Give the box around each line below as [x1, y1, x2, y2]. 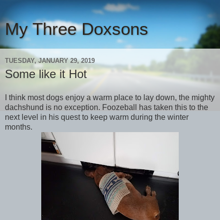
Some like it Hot [5, 67, 87, 81]
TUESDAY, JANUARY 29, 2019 [5, 56, 95, 64]
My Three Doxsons [5, 20, 148, 38]
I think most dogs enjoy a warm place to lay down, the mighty [5, 93, 215, 102]
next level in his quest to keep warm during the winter [5, 112, 189, 121]
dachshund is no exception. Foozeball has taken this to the [5, 103, 208, 111]
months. [5, 122, 32, 131]
